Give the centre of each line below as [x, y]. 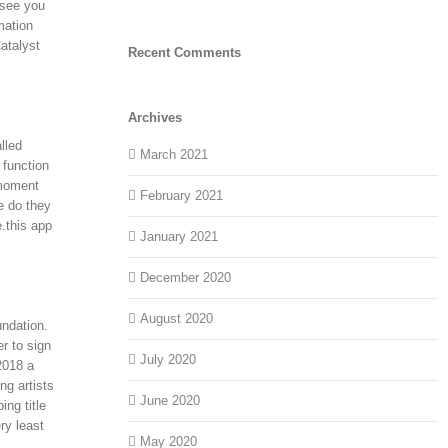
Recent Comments [185, 52]
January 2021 [179, 237]
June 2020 [170, 401]
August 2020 [177, 319]
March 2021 [174, 155]
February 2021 [182, 196]
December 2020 [186, 278]
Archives [155, 117]
